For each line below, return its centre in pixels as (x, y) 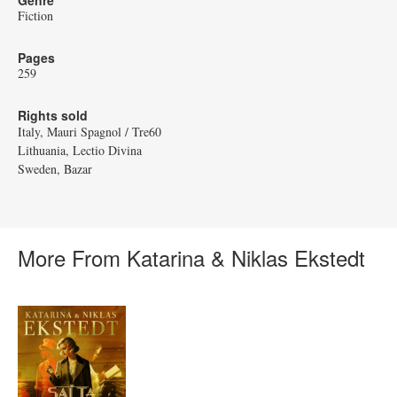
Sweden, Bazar (55, 169)
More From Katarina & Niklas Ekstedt (191, 258)
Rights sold (53, 116)
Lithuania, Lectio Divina (80, 151)
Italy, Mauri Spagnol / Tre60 (90, 132)
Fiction (35, 16)
